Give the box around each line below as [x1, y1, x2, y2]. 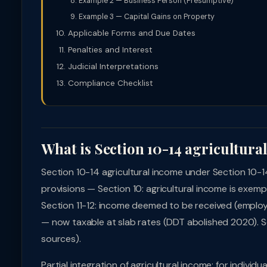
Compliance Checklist [68, 78, 153, 88]
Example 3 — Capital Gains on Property [79, 12, 215, 21]
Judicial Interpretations [68, 61, 159, 72]
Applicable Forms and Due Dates [68, 28, 195, 38]
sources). [41, 232, 81, 245]
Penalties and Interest [68, 45, 153, 55]
